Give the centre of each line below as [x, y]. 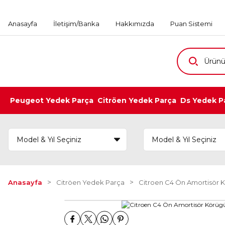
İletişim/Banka [76, 23]
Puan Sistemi [191, 23]
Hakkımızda [135, 23]
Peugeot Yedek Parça [52, 100]
